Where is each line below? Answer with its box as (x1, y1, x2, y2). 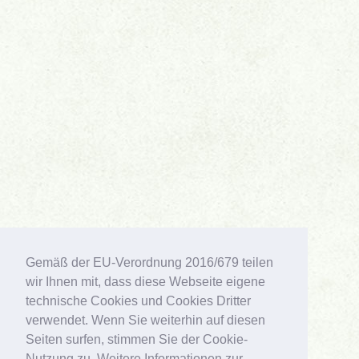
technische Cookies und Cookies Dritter (26, 294, 251, 309)
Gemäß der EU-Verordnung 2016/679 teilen (26, 256, 273, 270)
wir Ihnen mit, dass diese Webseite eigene (26, 275, 265, 289)
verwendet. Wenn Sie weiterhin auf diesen (26, 313, 265, 328)
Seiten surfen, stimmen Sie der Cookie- (26, 333, 248, 347)
